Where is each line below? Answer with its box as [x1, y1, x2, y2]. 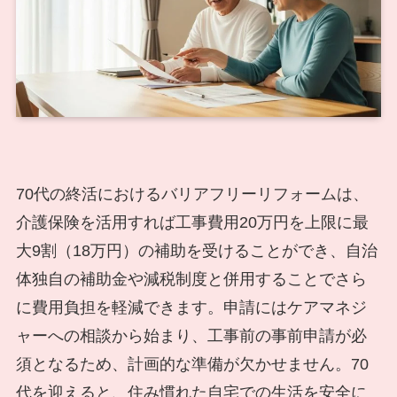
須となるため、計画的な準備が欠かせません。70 [15, 355, 369, 374]
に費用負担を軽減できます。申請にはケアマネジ [15, 299, 367, 317]
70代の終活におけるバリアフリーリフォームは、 [15, 185, 369, 204]
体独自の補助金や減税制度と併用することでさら [15, 270, 367, 289]
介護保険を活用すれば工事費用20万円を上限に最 [15, 214, 369, 232]
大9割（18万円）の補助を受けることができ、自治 [15, 242, 378, 261]
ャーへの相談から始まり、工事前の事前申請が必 [15, 327, 367, 346]
